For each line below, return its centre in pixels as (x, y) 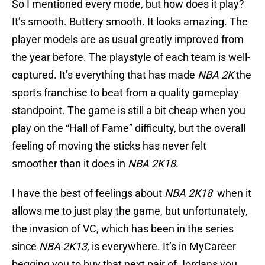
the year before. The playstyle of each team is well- (131, 57)
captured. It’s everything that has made (105, 75)
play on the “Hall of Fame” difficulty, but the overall (129, 128)
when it (233, 193)
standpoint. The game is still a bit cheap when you (129, 111)
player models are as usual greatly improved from (128, 40)
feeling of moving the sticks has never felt (109, 146)
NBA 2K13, (65, 247)
